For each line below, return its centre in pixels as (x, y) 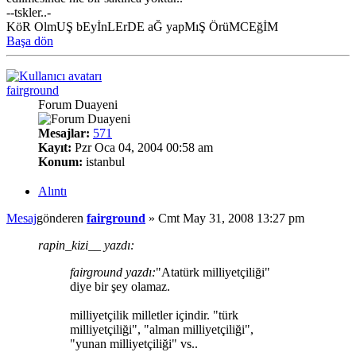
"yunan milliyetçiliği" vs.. (134, 344)
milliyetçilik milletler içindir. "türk (154, 315)
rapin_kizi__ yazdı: (86, 246)
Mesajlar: (64, 133)
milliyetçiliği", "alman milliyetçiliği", (162, 330)
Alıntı (52, 192)
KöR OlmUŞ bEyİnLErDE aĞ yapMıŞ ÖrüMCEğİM (142, 27)
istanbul (104, 162)
